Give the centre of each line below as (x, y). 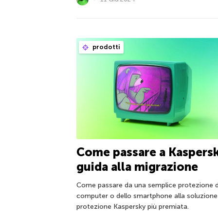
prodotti (106, 47)
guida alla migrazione (137, 167)
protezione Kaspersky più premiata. (133, 207)
